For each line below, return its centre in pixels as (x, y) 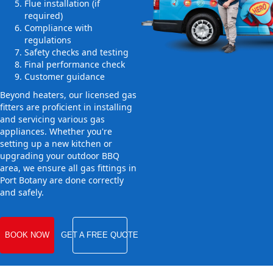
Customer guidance (65, 77)
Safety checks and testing (76, 52)
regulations (48, 40)
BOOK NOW (27, 235)
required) (44, 16)
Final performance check (75, 65)
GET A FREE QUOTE (100, 235)
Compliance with (58, 28)
